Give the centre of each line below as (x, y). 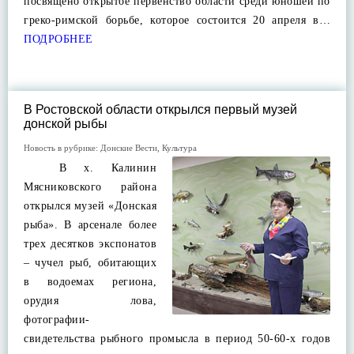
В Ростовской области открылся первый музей (160, 109)
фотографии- (57, 320)
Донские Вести (129, 148)
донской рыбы (67, 124)
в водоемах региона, (90, 282)
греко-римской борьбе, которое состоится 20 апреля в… (177, 20)
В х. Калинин (90, 168)
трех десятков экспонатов (90, 244)
